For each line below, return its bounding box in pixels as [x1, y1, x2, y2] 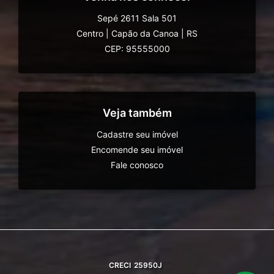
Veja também [102, 106, 172, 120]
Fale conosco [111, 160, 163, 171]
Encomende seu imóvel [91, 144, 183, 155]
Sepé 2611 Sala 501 [97, 13, 177, 24]
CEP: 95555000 [104, 43, 170, 54]
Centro [76, 28, 103, 39]
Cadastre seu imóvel [96, 129, 178, 140]
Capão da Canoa [111, 28, 179, 39]
